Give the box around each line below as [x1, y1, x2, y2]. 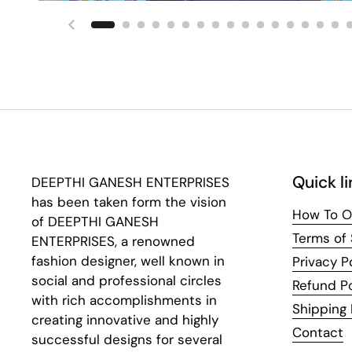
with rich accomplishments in [31, 291, 217, 309]
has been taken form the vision [31, 193, 226, 211]
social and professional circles [31, 272, 222, 289]
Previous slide [71, 24, 159, 42]
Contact [292, 324, 343, 341]
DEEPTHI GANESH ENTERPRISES [31, 174, 229, 191]
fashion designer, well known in [31, 252, 225, 269]
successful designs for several [31, 331, 222, 348]
